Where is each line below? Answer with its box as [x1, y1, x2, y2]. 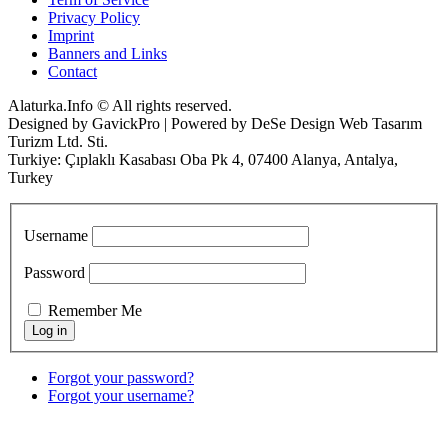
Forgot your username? [48, 387, 194, 405]
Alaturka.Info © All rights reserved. [8, 96, 232, 114]
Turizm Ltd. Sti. [8, 132, 108, 150]
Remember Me [48, 302, 142, 320]
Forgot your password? [48, 369, 194, 387]
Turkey [8, 168, 53, 186]
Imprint [48, 26, 94, 44]
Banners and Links [48, 44, 167, 62]
